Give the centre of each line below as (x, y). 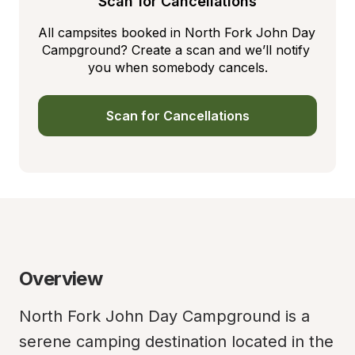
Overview (61, 279)
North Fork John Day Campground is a (164, 316)
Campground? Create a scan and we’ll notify (176, 50)
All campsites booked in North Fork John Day (177, 32)
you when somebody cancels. (177, 67)
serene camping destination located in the (176, 342)
